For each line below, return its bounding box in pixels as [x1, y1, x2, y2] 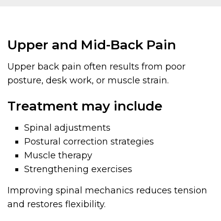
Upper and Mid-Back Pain [7, 37, 176, 53]
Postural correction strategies [24, 136, 154, 147]
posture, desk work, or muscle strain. [7, 74, 169, 86]
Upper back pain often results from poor [7, 61, 185, 72]
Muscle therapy [24, 149, 93, 161]
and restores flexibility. [7, 198, 106, 210]
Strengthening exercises [24, 163, 133, 175]
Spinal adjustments [24, 122, 111, 133]
